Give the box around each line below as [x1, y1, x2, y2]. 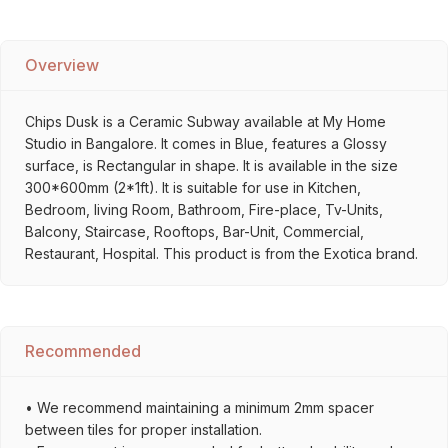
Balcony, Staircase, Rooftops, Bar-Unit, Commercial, [25, 223, 364, 240]
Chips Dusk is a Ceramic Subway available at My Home [25, 113, 386, 130]
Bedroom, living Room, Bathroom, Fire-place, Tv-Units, [25, 201, 383, 218]
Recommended [25, 341, 141, 361]
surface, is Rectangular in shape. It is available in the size [25, 157, 398, 174]
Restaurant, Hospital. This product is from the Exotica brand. [25, 245, 418, 262]
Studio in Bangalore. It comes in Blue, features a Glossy [25, 135, 387, 152]
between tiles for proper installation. [25, 421, 262, 438]
